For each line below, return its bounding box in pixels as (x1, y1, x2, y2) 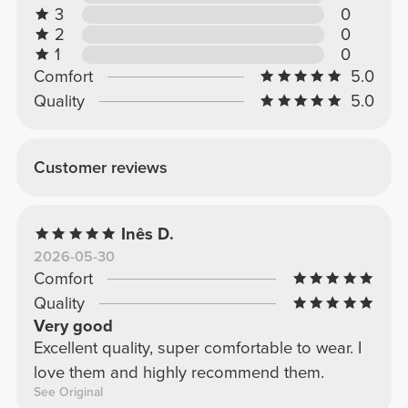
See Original (33, 383, 103, 400)
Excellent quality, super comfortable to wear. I (33, 337, 362, 358)
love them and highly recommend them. (33, 362, 324, 382)
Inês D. (121, 223, 175, 244)
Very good (33, 315, 113, 336)
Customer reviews (33, 157, 168, 178)
